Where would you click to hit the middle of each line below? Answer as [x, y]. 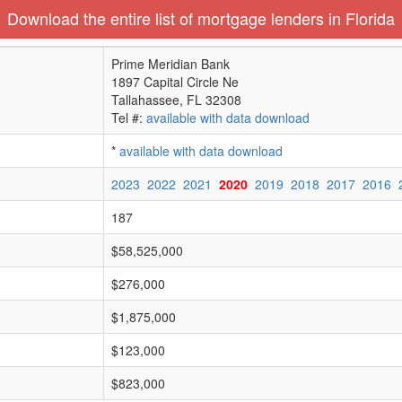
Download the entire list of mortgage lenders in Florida [201, 18]
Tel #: [129, 118]
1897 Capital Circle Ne [175, 82]
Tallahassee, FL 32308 [176, 100]
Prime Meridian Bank [170, 64]
